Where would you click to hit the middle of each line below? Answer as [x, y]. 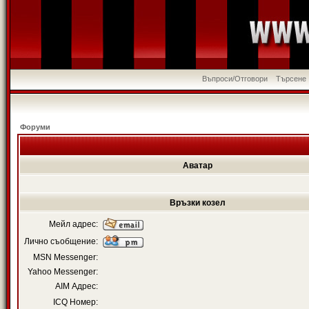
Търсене [291, 79]
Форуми [35, 127]
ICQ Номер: [76, 302]
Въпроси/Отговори [235, 79]
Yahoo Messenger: [63, 272]
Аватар [198, 166]
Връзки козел [198, 203]
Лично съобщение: [61, 241]
